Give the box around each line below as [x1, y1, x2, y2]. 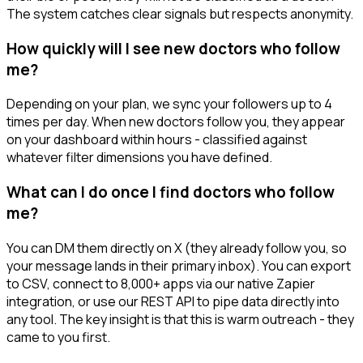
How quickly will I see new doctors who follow [6, 37, 340, 59]
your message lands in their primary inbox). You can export [6, 256, 351, 275]
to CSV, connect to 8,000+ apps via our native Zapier [6, 274, 315, 293]
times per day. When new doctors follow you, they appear [6, 113, 345, 131]
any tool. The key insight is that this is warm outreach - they [6, 310, 354, 328]
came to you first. [6, 327, 110, 346]
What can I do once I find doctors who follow [6, 181, 335, 203]
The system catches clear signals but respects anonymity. [6, 4, 353, 23]
